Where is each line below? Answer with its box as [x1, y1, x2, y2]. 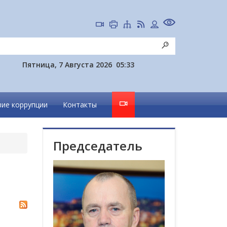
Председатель [53, 137, 142, 154]
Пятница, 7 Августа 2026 [22, 60, 112, 69]
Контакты [63, 100, 97, 109]
